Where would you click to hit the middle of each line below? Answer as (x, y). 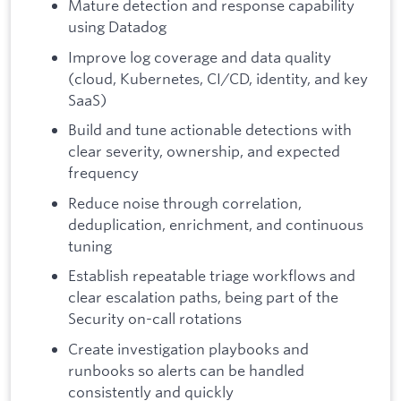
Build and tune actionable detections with (210, 130)
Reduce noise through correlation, (185, 202)
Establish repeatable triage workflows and (212, 276)
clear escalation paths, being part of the (203, 297)
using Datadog (117, 27)
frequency (103, 173)
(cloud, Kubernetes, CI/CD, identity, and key (218, 78)
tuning (90, 245)
